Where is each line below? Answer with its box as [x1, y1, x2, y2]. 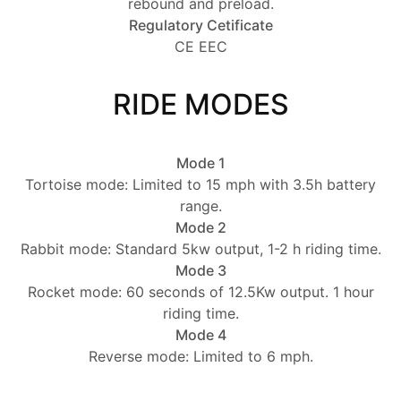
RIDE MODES [112, 87, 289, 123]
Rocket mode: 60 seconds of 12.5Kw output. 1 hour [27, 283, 374, 302]
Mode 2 [175, 218, 226, 237]
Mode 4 [175, 326, 226, 345]
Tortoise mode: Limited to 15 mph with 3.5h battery [25, 175, 376, 194]
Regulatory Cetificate [128, 16, 273, 35]
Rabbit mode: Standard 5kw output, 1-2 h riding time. [20, 240, 381, 259]
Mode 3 [175, 261, 226, 280]
